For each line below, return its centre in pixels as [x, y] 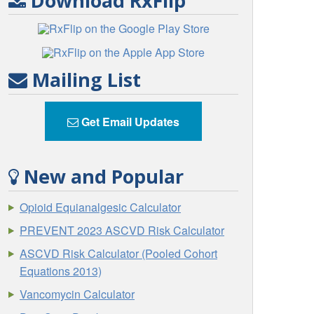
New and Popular [102, 177]
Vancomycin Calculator [77, 294]
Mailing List [84, 80]
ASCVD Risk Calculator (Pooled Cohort [119, 253]
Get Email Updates [129, 121]
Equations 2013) [61, 271]
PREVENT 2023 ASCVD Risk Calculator [122, 230]
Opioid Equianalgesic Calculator [101, 207]
